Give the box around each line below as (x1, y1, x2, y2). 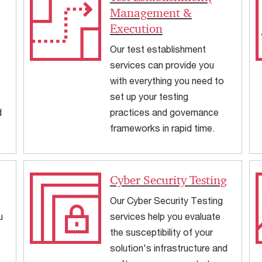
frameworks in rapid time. (109, 122, 215, 133)
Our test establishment (109, 43, 206, 54)
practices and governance (109, 106, 219, 118)
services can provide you (109, 58, 214, 70)
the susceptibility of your (109, 226, 213, 238)
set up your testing (109, 90, 188, 102)
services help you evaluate (109, 211, 220, 222)
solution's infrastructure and (109, 242, 227, 254)
